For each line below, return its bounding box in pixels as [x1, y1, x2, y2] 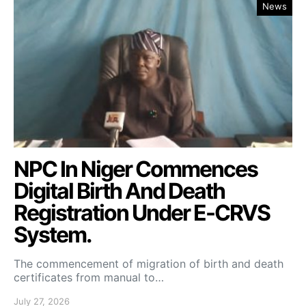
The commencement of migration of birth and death [14, 257, 283, 271]
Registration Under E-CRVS [14, 199, 270, 227]
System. [14, 221, 92, 249]
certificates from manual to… [14, 270, 164, 285]
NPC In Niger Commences [14, 156, 258, 183]
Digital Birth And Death [14, 178, 225, 205]
